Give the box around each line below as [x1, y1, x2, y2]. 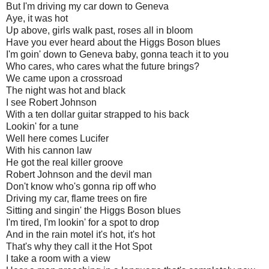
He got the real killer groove [6, 157, 123, 168]
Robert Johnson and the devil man [6, 169, 152, 180]
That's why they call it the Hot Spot [6, 241, 152, 252]
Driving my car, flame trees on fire [6, 193, 147, 204]
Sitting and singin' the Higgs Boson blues [6, 205, 181, 216]
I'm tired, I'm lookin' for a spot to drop [6, 217, 159, 228]
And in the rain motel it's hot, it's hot [6, 229, 155, 240]
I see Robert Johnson [6, 97, 97, 107]
